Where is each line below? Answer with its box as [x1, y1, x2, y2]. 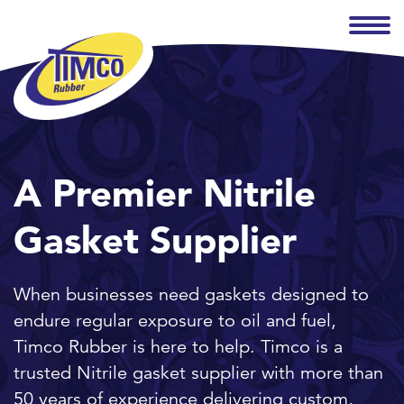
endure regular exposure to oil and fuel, [14, 308, 336, 332]
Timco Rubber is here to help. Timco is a [14, 335, 343, 358]
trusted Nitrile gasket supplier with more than [14, 361, 383, 384]
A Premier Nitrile [14, 170, 316, 216]
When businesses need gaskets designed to [14, 282, 369, 306]
